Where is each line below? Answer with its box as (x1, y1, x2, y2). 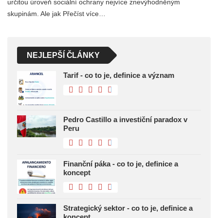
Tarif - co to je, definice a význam (63, 71, 174, 80)
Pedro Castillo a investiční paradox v (63, 115, 187, 124)
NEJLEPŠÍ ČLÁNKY (27, 51, 100, 60)
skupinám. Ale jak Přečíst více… (7, 10, 106, 18)
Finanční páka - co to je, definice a (63, 160, 178, 168)
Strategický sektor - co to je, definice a (63, 204, 193, 213)
